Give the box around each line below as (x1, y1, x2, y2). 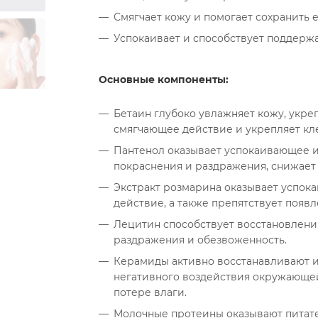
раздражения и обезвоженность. (114, 234, 287, 246)
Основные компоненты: (99, 73, 231, 86)
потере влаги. (114, 286, 187, 299)
